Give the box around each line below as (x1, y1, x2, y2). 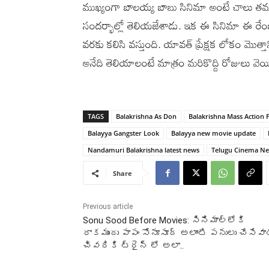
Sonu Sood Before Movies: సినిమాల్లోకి (83, 214, 246, 226)
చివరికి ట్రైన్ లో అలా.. (83, 240, 184, 251)
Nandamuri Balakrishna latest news (88, 145, 199, 154)
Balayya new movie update (171, 128, 256, 138)
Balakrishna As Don (116, 111, 177, 121)
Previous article (83, 202, 133, 211)
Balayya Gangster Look (88, 128, 159, 138)
